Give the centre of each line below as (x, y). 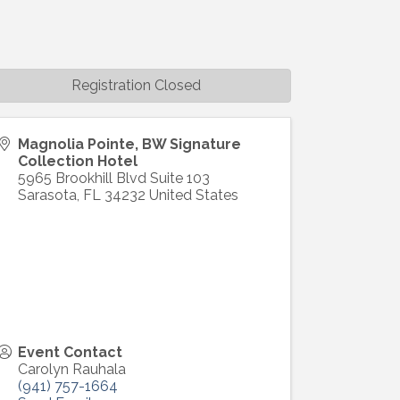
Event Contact (71, 352)
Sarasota (48, 195)
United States (194, 195)
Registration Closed (137, 85)
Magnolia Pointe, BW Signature (130, 144)
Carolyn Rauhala (72, 369)
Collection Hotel (78, 161)
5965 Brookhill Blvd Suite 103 (114, 178)
